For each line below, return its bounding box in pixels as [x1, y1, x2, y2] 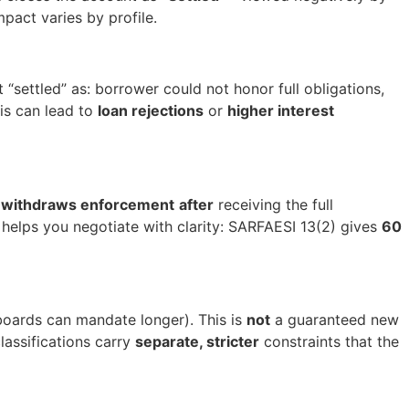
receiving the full [214, 194, 333, 214]
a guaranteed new [270, 310, 399, 330]
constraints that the [259, 332, 399, 351]
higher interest [227, 101, 334, 121]
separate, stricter [135, 332, 259, 351]
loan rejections [98, 101, 204, 121]
